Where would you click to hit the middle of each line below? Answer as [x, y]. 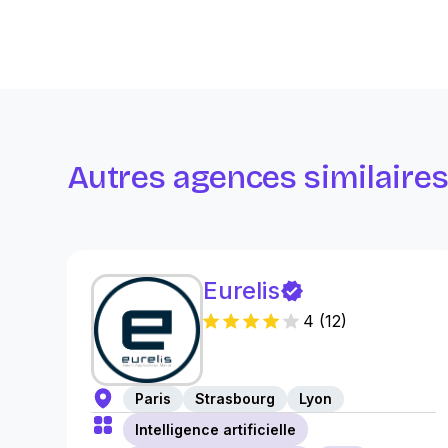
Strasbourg [235, 398]
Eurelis [241, 290]
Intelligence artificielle [216, 429]
